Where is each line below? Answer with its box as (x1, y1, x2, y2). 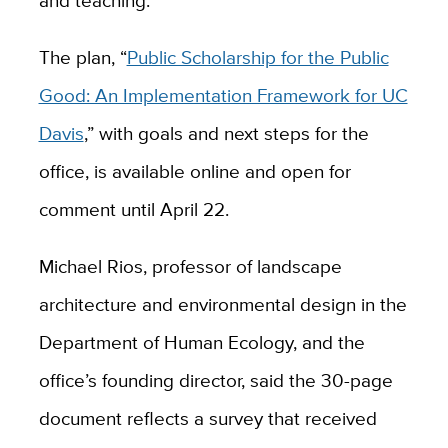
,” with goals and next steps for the (83, 119, 369, 148)
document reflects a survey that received (38, 404, 377, 433)
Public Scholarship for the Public (126, 43, 389, 72)
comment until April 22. (38, 195, 229, 224)
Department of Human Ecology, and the (38, 328, 365, 357)
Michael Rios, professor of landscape (38, 252, 342, 281)
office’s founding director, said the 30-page (38, 366, 393, 395)
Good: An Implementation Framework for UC (38, 81, 408, 110)
